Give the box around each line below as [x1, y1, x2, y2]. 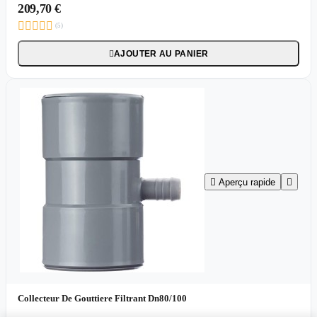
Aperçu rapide [218, 176, 275, 188]
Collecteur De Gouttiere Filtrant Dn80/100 [18, 293, 187, 304]
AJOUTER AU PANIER [114, 48, 209, 59]
